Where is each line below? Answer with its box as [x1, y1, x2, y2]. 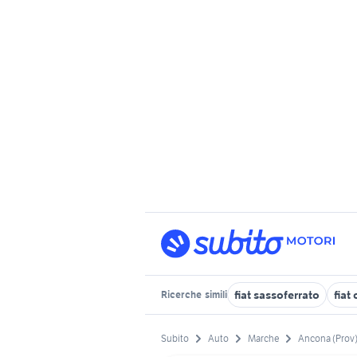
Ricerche [161, 288, 203, 300]
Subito [161, 332, 189, 345]
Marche [248, 332, 279, 345]
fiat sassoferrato [234, 288, 320, 302]
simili [203, 288, 227, 300]
